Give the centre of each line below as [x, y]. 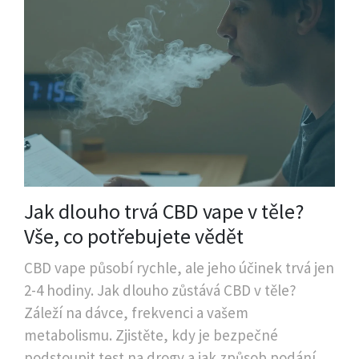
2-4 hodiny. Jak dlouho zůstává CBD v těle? [160, 290]
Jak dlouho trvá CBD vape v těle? [164, 212]
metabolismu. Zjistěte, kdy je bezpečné [151, 335]
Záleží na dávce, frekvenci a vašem [136, 313]
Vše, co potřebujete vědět [134, 236]
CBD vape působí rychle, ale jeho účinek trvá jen [179, 268]
